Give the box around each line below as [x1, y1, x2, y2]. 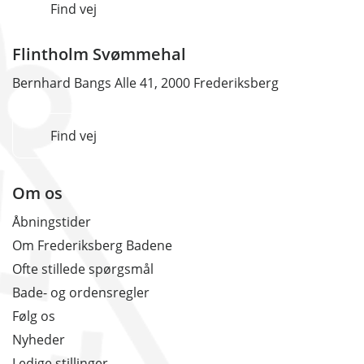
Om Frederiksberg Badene [12, 236, 172, 255]
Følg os [12, 307, 55, 326]
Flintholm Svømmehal [12, 43, 186, 66]
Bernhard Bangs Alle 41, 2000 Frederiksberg [12, 74, 279, 93]
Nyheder [12, 331, 65, 349]
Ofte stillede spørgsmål [12, 260, 154, 279]
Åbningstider [12, 213, 91, 232]
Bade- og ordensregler [12, 284, 149, 302]
